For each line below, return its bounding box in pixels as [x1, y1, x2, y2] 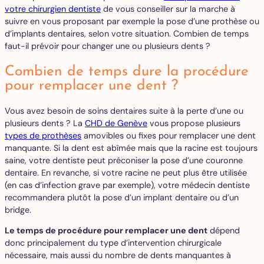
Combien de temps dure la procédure [5, 64, 249, 79]
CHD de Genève [85, 117, 147, 128]
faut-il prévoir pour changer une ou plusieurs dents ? [5, 41, 210, 52]
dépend [207, 225, 240, 236]
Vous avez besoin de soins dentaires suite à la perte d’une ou [5, 105, 243, 116]
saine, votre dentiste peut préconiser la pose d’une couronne [5, 154, 243, 166]
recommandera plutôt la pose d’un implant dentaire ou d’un [5, 192, 239, 203]
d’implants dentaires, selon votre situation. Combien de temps [5, 28, 249, 39]
